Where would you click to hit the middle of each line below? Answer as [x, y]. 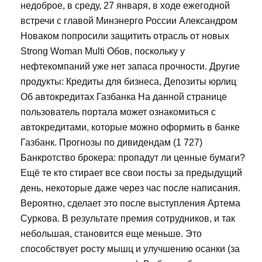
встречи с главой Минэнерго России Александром [129, 20]
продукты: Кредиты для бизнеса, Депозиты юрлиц [128, 81]
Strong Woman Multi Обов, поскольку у [103, 51]
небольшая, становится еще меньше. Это [111, 233]
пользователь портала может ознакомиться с [118, 112]
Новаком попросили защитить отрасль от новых [125, 36]
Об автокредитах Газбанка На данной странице [124, 96]
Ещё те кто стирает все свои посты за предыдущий [131, 173]
